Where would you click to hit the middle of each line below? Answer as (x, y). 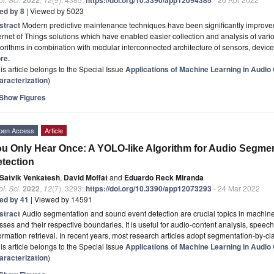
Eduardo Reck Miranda (164, 177)
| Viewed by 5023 (54, 10)
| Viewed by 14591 (61, 199)
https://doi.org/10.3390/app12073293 (149, 188)
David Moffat (86, 177)
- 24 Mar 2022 (236, 188)
